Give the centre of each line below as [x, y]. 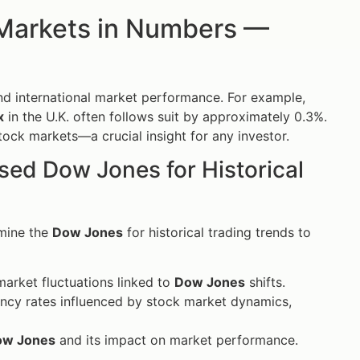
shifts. [265, 282]
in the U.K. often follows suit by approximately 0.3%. [166, 116]
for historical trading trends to [217, 232]
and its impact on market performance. [177, 340]
